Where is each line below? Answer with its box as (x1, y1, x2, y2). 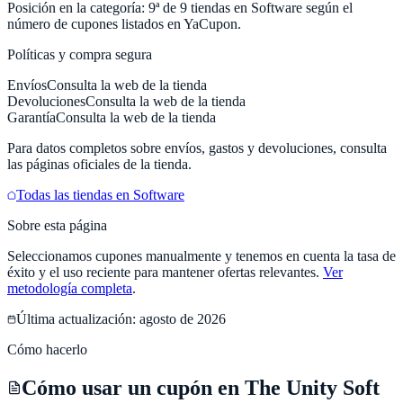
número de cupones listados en (7, 15, 184, 31)
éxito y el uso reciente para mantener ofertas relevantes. (7, 264, 319, 280)
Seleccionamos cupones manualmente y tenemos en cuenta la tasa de (7, 247, 396, 264)
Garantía (7, 109, 56, 125)
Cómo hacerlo (7, 341, 87, 357)
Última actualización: (16, 310, 139, 327)
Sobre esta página (7, 217, 107, 233)
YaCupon (184, 15, 237, 31)
